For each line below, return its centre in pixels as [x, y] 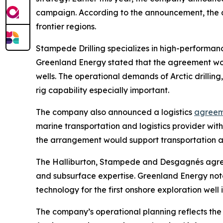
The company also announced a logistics [115, 112]
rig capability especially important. [103, 90]
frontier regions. [66, 27]
